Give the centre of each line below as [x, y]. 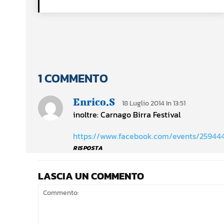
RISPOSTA [88, 148]
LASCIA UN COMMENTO [91, 176]
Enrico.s [94, 102]
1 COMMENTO [73, 78]
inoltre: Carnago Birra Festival [127, 115]
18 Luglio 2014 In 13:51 [154, 103]
